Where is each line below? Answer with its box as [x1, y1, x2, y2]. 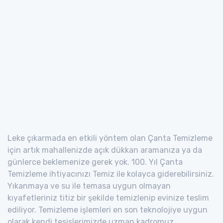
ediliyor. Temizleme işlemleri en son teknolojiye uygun [7, 205, 208, 215]
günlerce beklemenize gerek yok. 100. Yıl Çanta [7, 157, 183, 167]
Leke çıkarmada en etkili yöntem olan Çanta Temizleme [7, 133, 213, 143]
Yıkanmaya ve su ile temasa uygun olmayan [7, 181, 171, 191]
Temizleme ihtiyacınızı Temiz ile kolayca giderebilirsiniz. [7, 169, 214, 179]
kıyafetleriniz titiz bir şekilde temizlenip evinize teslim [7, 193, 209, 203]
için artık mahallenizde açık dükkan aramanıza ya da [7, 145, 202, 155]
